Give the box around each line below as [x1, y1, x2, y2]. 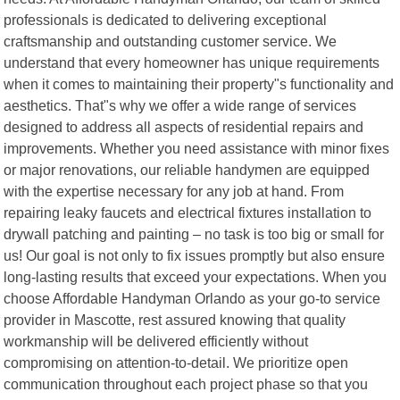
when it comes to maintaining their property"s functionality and [4, 75, 395, 92]
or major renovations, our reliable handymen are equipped [4, 161, 371, 178]
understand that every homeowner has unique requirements [4, 54, 380, 71]
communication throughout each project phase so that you [4, 375, 369, 392]
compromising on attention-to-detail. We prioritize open [4, 354, 349, 371]
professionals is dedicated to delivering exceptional [4, 11, 328, 28]
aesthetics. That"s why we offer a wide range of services [4, 96, 357, 113]
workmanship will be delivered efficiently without [4, 332, 309, 349]
